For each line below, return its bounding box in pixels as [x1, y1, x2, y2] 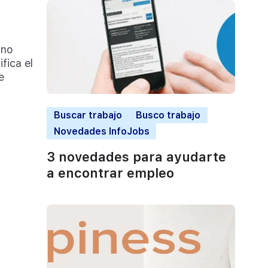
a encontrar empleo [47, 165, 174, 181]
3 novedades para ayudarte [47, 149, 226, 165]
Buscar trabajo [53, 109, 122, 121]
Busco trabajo [135, 109, 200, 121]
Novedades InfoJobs [53, 126, 150, 138]
